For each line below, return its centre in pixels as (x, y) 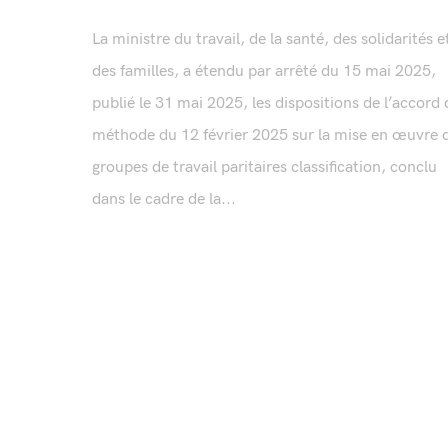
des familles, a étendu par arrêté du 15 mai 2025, (264, 72)
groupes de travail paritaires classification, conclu (264, 168)
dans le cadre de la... (164, 200)
